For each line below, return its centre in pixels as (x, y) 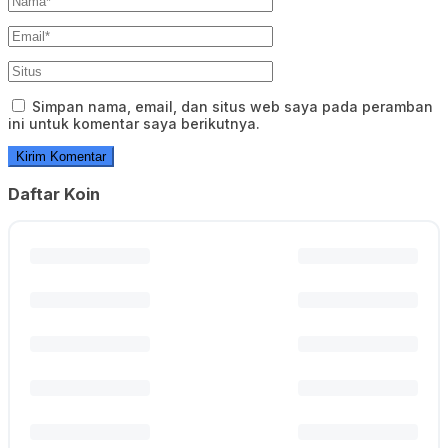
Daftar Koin (54, 193)
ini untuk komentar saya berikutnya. (134, 124)
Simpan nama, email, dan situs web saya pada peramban (232, 107)
